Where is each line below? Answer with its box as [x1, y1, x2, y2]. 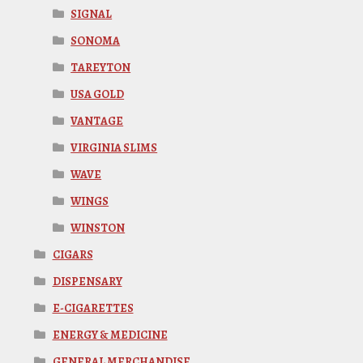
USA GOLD [70, 86, 125, 102]
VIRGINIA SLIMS [70, 139, 158, 156]
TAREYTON [70, 59, 131, 75]
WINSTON [70, 220, 126, 236]
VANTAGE [70, 113, 124, 129]
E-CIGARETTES [52, 300, 134, 316]
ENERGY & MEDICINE [52, 327, 168, 343]
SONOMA [70, 32, 121, 49]
